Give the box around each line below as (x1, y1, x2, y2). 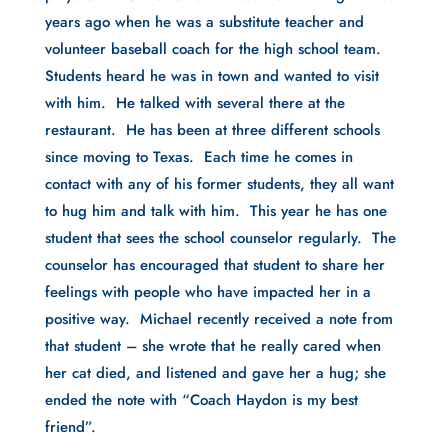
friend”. (44, 415, 96, 438)
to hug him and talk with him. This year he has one (44, 199, 387, 222)
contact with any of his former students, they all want (44, 172, 394, 195)
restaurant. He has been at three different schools (44, 118, 380, 141)
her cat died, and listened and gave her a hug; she (44, 361, 386, 384)
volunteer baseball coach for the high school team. (44, 37, 381, 60)
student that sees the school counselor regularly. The (44, 226, 396, 249)
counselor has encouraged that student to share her (44, 253, 385, 276)
